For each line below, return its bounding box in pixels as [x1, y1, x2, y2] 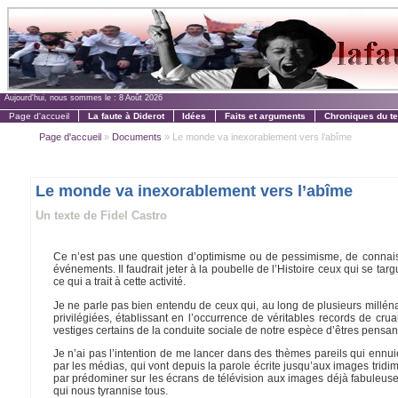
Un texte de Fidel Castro [35, 208, 167, 222]
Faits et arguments [225, 110, 306, 121]
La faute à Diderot [87, 110, 164, 121]
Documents [111, 131, 162, 142]
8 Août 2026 [119, 93, 163, 102]
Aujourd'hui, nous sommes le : [4, 93, 119, 102]
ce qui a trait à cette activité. [52, 275, 186, 289]
